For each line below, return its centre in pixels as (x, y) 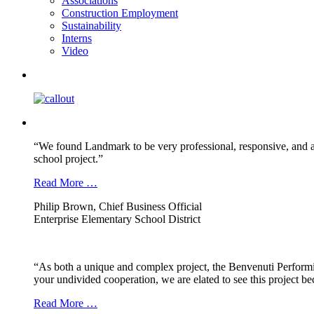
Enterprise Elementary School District (117, 219)
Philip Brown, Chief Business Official (118, 207)
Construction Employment (120, 13)
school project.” (68, 159)
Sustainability (91, 26)
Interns (77, 39)
